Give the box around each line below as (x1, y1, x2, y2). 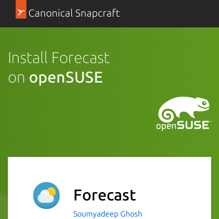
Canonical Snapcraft (28, 7, 120, 19)
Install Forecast (8, 48, 109, 66)
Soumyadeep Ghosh (73, 209, 142, 218)
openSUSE (29, 67, 103, 86)
